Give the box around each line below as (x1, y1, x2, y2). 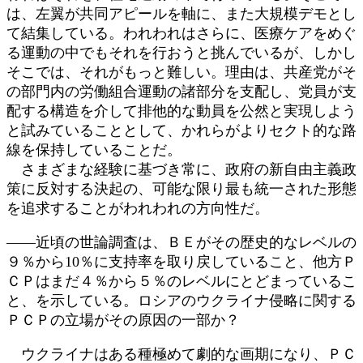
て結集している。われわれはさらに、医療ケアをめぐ (6, 24, 357, 41)
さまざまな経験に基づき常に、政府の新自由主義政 (6, 160, 357, 177)
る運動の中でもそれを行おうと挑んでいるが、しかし (6, 44, 357, 61)
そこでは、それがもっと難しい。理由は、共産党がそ (6, 63, 357, 80)
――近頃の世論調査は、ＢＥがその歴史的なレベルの (6, 233, 357, 250)
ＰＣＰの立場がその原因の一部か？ (6, 311, 240, 328)
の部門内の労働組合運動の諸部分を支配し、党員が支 (6, 83, 357, 100)
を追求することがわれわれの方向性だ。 (6, 199, 269, 216)
